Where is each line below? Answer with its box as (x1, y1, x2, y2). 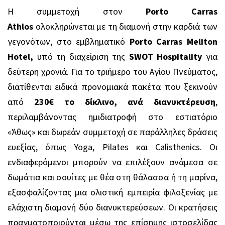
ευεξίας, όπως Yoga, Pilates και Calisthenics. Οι (8, 141, 217, 154)
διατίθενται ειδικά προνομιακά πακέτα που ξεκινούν (8, 80, 217, 93)
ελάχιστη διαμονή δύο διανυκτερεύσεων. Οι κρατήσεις (8, 201, 217, 214)
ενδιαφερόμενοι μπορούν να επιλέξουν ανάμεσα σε (8, 156, 217, 169)
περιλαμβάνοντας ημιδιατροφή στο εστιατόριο (8, 110, 217, 124)
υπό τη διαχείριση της (33, 50, 126, 63)
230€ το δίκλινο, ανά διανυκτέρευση (34, 95, 215, 108)
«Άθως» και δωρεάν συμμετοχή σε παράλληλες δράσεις (8, 126, 217, 139)
